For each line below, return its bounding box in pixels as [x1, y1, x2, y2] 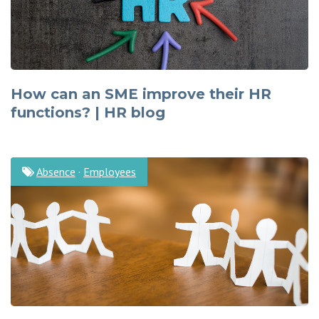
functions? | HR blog [11, 104, 165, 121]
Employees [83, 164, 136, 179]
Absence [36, 164, 75, 179]
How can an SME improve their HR [11, 85, 271, 103]
